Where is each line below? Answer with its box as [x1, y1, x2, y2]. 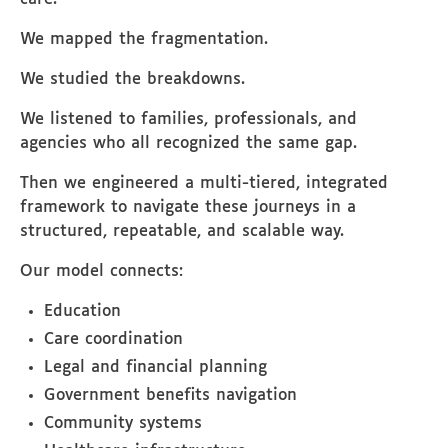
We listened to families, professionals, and [20, 111, 357, 128]
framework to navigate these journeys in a [20, 199, 356, 216]
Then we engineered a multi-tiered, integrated [20, 175, 388, 192]
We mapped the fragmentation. [20, 31, 268, 48]
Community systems [44, 415, 202, 432]
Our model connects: [20, 263, 183, 280]
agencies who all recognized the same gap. [20, 135, 357, 152]
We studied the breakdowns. [20, 71, 245, 88]
